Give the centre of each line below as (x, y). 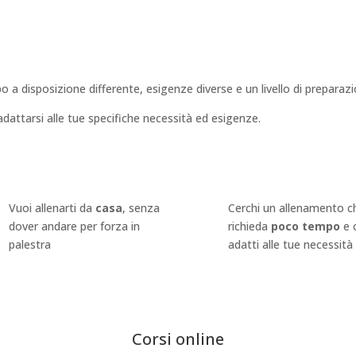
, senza (141, 208)
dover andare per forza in (74, 226)
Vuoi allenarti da (52, 208)
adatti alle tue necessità (291, 245)
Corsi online (178, 339)
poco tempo (306, 226)
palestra (29, 245)
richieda (250, 226)
